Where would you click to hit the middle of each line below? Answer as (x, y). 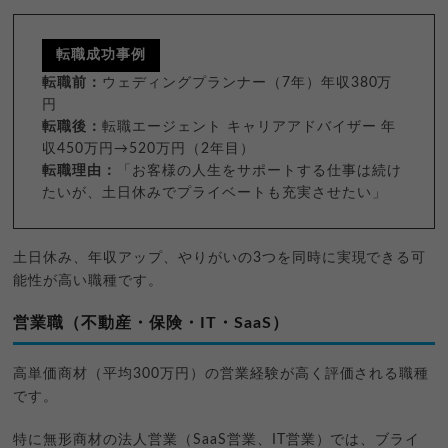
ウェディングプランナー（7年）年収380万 (247, 82)
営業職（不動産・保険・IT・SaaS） (151, 322)
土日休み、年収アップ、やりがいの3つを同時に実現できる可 (220, 257)
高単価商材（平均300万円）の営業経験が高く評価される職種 (221, 373)
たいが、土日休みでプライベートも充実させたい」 (214, 192)
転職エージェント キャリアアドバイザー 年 (249, 126)
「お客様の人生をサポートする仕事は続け (259, 170)
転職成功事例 (101, 54)
